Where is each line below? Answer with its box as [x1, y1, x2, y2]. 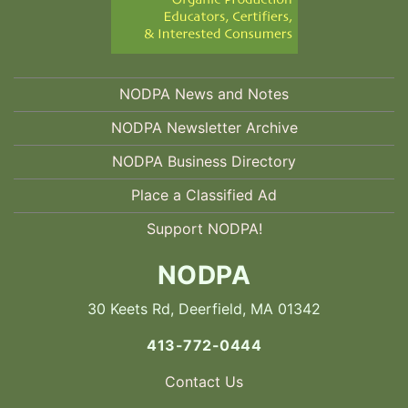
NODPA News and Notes [119, 84, 289, 103]
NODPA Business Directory [112, 151, 296, 170]
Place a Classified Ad [131, 185, 277, 204]
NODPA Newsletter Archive [110, 117, 298, 137]
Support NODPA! [146, 219, 262, 238]
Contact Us [165, 372, 243, 391]
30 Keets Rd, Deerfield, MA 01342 [87, 299, 321, 318]
